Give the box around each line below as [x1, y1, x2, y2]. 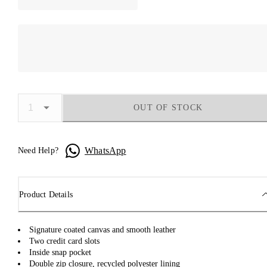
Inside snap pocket [29, 248, 91, 257]
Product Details [19, 190, 73, 199]
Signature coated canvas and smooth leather [29, 225, 176, 235]
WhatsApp [85, 145, 126, 156]
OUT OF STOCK [133, 103, 203, 113]
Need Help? [18, 146, 58, 156]
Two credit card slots [29, 237, 100, 246]
